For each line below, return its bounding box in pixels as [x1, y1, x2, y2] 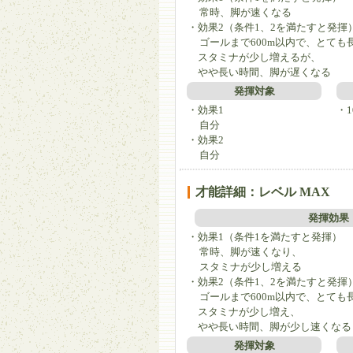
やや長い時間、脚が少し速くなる [188, 320, 351, 333]
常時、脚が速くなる [199, 6, 292, 18]
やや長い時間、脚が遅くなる [188, 65, 331, 78]
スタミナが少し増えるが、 [188, 50, 321, 63]
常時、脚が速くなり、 [199, 245, 302, 258]
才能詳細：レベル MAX [195, 184, 330, 199]
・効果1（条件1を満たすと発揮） [188, 230, 342, 243]
